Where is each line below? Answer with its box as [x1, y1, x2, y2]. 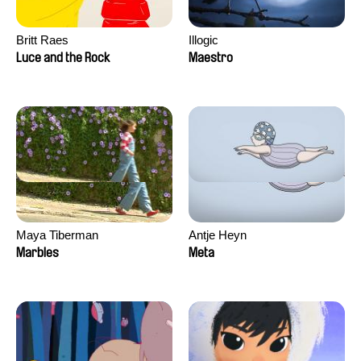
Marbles [16, 246, 59, 259]
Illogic [189, 33, 218, 47]
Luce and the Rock [16, 51, 110, 64]
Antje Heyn [189, 228, 247, 242]
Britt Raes [16, 33, 68, 47]
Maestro [189, 51, 233, 64]
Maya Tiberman [16, 228, 98, 242]
